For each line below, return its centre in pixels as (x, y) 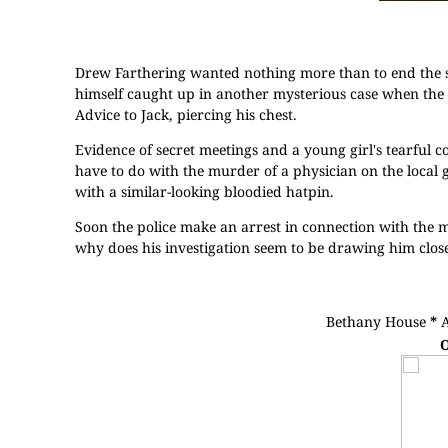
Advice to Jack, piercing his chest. (186, 114)
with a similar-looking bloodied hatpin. (204, 191)
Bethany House (376, 321)
